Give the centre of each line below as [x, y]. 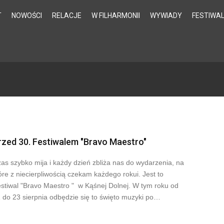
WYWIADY [166, 15]
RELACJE [67, 15]
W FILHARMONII [116, 15]
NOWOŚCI [27, 15]
